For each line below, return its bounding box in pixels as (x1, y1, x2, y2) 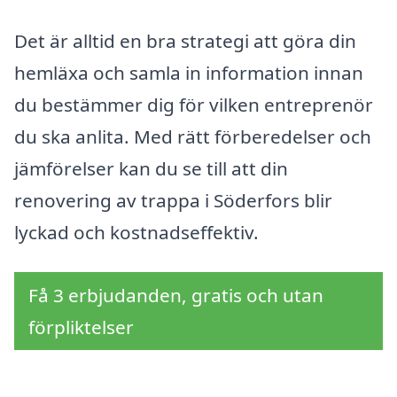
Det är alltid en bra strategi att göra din (14, 27, 356, 53)
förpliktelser (28, 315, 134, 340)
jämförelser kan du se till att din (14, 155, 288, 181)
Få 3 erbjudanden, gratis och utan (28, 283, 323, 308)
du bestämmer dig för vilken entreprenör (14, 91, 373, 117)
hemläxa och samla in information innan (14, 59, 363, 85)
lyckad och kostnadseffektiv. (14, 219, 259, 245)
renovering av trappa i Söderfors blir (14, 187, 332, 213)
